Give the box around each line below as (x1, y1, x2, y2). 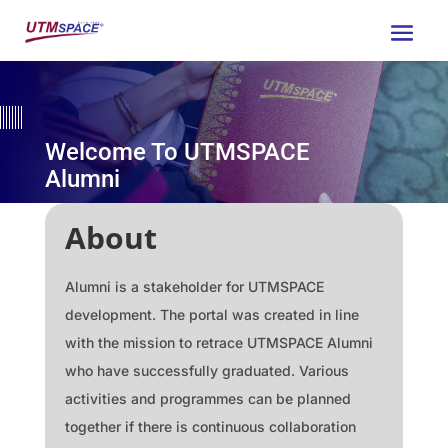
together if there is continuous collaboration (64, 417, 356, 435)
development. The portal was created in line (64, 305, 359, 323)
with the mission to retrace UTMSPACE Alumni (64, 333, 373, 351)
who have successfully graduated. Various (64, 361, 349, 379)
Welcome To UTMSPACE (44, 137, 310, 166)
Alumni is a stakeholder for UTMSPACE (64, 277, 324, 295)
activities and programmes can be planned (64, 389, 351, 407)
